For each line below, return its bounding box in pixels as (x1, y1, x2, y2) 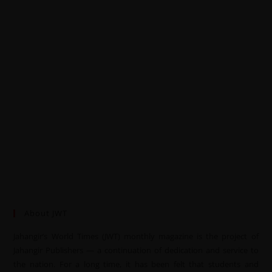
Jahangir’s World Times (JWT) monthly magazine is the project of (13, 230, 259, 242)
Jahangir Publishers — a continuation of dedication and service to (13, 244, 259, 256)
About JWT (24, 207, 68, 219)
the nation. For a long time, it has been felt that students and (13, 258, 259, 270)
